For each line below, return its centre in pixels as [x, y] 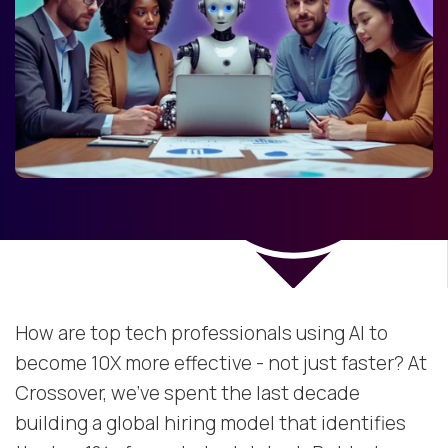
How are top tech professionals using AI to [201, 333]
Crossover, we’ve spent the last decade [187, 393]
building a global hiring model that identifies [210, 423]
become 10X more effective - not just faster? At [221, 363]
